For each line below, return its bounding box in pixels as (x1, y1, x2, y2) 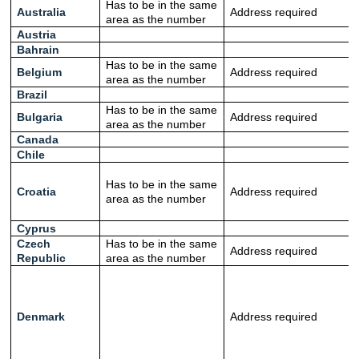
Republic (16, 252, 66, 265)
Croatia (16, 185, 56, 199)
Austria (16, 28, 56, 42)
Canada (16, 133, 58, 147)
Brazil (16, 88, 47, 102)
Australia (16, 6, 66, 19)
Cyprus (16, 222, 56, 236)
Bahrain (16, 43, 59, 57)
